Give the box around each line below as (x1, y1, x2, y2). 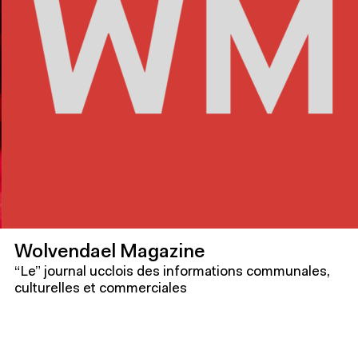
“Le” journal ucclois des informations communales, (14, 265, 330, 279)
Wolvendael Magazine (14, 242, 205, 262)
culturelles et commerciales (14, 281, 187, 296)
